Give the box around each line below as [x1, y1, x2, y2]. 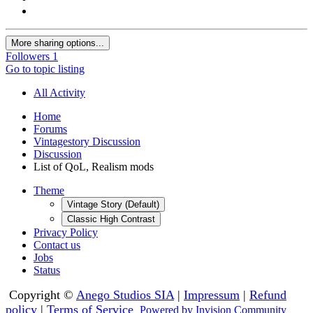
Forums [34, 122, 67, 135]
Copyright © [9, 287, 76, 302]
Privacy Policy [34, 226, 98, 238]
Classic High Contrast [67, 213, 155, 224]
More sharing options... [11, 37, 104, 48]
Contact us [34, 238, 80, 251]
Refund [249, 287, 286, 302]
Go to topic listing [6, 62, 85, 75]
